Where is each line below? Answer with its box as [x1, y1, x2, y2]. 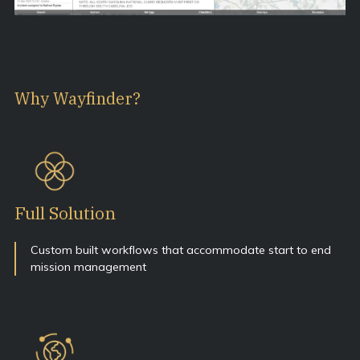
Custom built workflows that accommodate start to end [31, 242, 331, 257]
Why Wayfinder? [14, 88, 141, 110]
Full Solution [14, 201, 116, 224]
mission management [31, 259, 146, 274]
